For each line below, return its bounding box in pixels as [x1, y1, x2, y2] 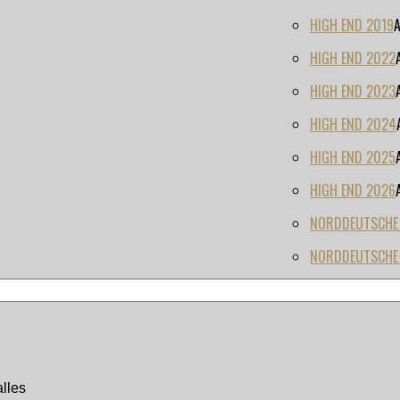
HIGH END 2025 [310, 146, 396, 169]
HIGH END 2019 [310, 14, 394, 37]
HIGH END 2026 [310, 179, 396, 202]
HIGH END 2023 [310, 80, 396, 103]
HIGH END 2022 [310, 47, 396, 70]
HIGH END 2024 [310, 113, 396, 136]
